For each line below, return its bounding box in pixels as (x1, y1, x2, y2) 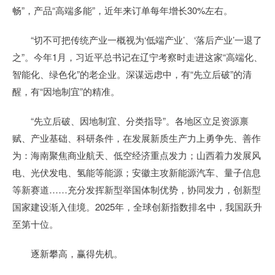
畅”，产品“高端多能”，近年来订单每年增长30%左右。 (12, 4, 233, 17)
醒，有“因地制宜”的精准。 (12, 85, 120, 98)
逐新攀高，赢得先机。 (12, 247, 123, 260)
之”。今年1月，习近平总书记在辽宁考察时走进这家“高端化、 (12, 50, 263, 63)
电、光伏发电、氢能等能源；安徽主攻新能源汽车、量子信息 (12, 166, 261, 179)
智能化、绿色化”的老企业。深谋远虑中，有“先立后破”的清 (12, 68, 252, 80)
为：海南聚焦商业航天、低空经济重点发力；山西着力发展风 (12, 149, 261, 161)
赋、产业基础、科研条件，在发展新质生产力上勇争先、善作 (12, 131, 261, 144)
